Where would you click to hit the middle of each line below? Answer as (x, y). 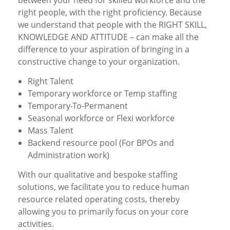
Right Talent (51, 81)
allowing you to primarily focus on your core (103, 212)
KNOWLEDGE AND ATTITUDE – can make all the (108, 37)
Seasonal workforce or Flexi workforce (101, 118)
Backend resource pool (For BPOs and (101, 143)
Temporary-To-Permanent (78, 106)
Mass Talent (51, 131)
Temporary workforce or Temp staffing (102, 94)
